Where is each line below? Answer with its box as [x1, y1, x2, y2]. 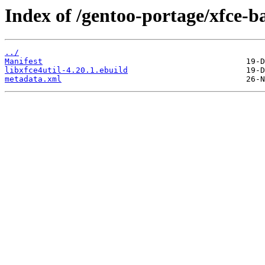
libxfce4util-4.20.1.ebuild [5, 66, 128, 75]
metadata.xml [5, 75, 62, 84]
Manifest [5, 57, 43, 66]
